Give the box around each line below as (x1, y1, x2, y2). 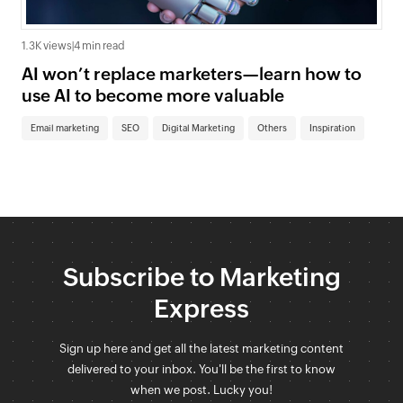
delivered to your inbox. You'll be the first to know (67, 362, 336, 376)
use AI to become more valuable (22, 85, 284, 105)
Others (257, 122, 287, 133)
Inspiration (309, 122, 355, 133)
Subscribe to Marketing (62, 262, 341, 291)
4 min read (74, 39, 125, 52)
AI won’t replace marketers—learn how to (22, 63, 362, 84)
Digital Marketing (162, 122, 235, 133)
